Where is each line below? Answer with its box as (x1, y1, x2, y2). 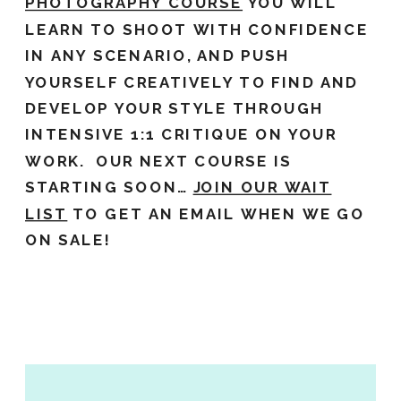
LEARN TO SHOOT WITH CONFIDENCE (25, 21, 369, 39)
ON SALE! (25, 232, 112, 251)
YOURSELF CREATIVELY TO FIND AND (25, 74, 359, 92)
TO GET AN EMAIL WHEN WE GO (67, 206, 365, 224)
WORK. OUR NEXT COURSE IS (25, 153, 293, 171)
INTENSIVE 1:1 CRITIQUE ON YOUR (25, 126, 337, 145)
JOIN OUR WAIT (192, 179, 332, 198)
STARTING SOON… (25, 179, 193, 198)
